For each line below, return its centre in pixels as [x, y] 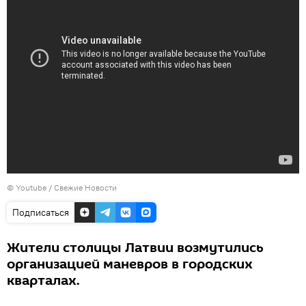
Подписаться [41, 212]
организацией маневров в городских [130, 264]
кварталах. [43, 281]
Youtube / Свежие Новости [66, 187]
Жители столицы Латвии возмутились [135, 248]
